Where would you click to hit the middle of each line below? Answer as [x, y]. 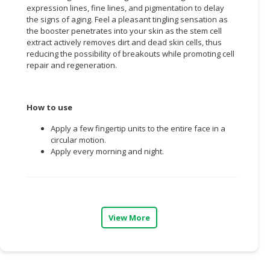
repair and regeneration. [72, 65]
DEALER [22, 112]
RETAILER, [27, 72]
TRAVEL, [24, 137]
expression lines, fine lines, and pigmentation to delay [125, 8]
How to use [49, 107]
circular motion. [78, 140]
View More [129, 217]
